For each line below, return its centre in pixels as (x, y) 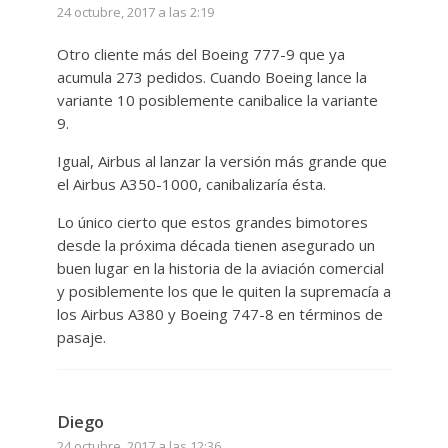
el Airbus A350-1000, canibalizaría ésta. (191, 183)
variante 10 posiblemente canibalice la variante (217, 99)
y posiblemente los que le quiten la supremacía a (223, 290)
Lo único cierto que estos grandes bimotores (212, 221)
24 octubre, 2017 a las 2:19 (135, 11)
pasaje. (81, 336)
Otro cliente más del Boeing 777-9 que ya (200, 53)
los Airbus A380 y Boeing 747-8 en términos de (219, 313)
